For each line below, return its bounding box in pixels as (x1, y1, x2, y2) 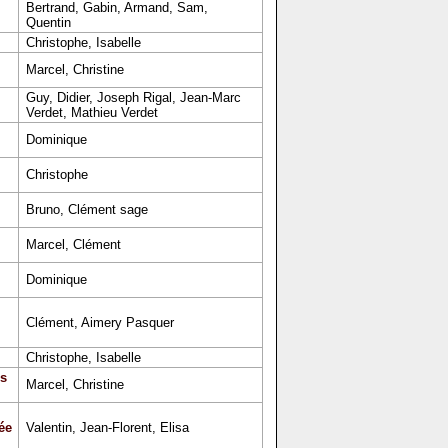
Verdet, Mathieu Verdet (25, 105, 158, 120)
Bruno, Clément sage (25, 202, 148, 217)
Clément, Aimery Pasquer (25, 315, 174, 330)
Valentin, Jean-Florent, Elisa (25, 420, 189, 435)
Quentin (25, 15, 71, 30)
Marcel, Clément (25, 237, 121, 252)
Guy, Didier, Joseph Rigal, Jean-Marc (25, 90, 241, 105)
